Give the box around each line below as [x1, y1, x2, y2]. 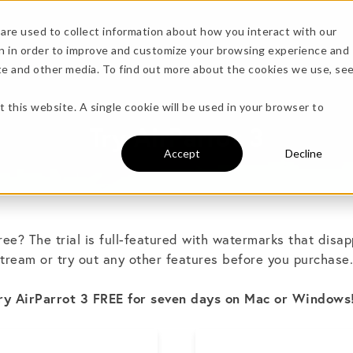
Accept [164, 147, 200, 161]
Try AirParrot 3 [89, 121, 264, 154]
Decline [284, 147, 322, 161]
